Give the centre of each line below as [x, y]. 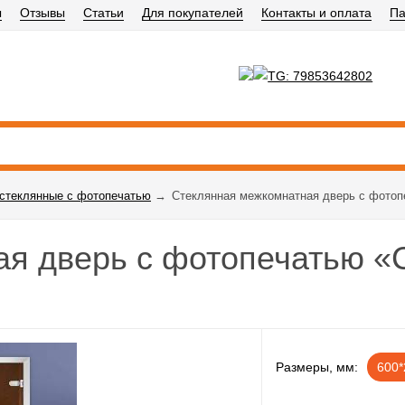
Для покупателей [193, 13]
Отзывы [42, 13]
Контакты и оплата [316, 13]
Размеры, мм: [317, 367]
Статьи [104, 13]
